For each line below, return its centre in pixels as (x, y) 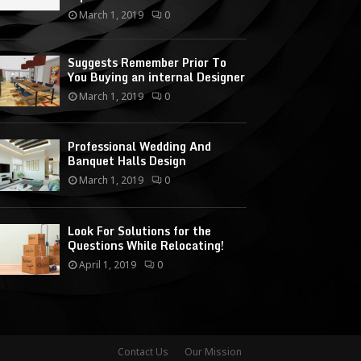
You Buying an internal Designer (157, 77)
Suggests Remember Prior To (147, 62)
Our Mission (213, 352)
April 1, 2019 (108, 264)
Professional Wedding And (140, 147)
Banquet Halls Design (127, 161)
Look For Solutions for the (140, 230)
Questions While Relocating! (146, 245)
